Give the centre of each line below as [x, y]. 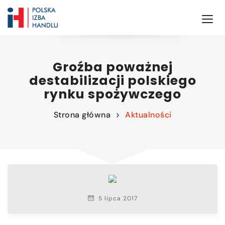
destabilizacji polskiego [113, 81]
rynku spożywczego [113, 94]
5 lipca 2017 [117, 199]
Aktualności [148, 115]
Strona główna [82, 115]
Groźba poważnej [113, 67]
